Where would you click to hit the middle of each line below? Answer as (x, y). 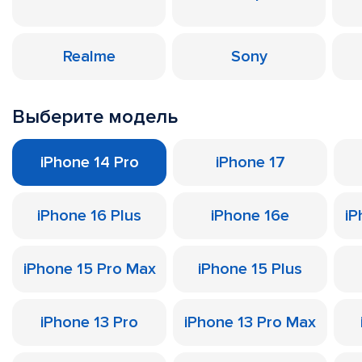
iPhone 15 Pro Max (89, 269)
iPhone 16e (250, 216)
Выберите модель (95, 117)
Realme (89, 57)
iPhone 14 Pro (89, 162)
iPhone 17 (250, 162)
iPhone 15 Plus (250, 269)
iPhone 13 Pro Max (250, 322)
